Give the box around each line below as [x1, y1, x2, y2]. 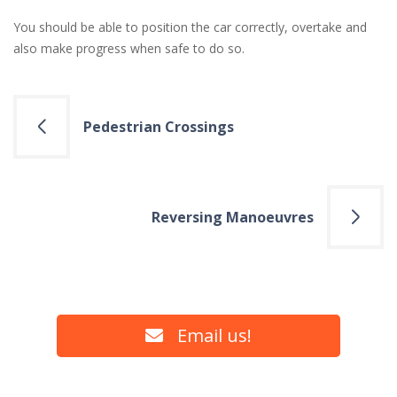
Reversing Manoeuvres [152, 207, 314, 227]
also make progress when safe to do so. [13, 40, 245, 57]
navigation [12, 143, 183, 191]
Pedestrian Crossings [83, 117, 234, 136]
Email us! [177, 323, 252, 347]
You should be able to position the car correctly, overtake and [13, 19, 367, 35]
